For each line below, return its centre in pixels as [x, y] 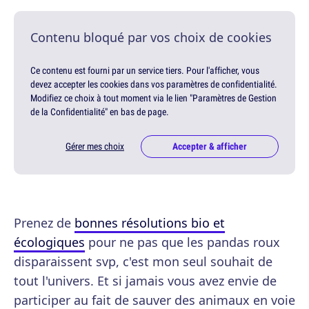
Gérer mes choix [95, 147]
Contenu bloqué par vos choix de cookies [151, 38]
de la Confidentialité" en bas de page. [100, 112]
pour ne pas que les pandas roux [182, 242]
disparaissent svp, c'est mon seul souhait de [143, 261]
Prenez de [44, 222]
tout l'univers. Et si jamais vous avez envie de [145, 280]
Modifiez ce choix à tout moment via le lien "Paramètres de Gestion [153, 98]
